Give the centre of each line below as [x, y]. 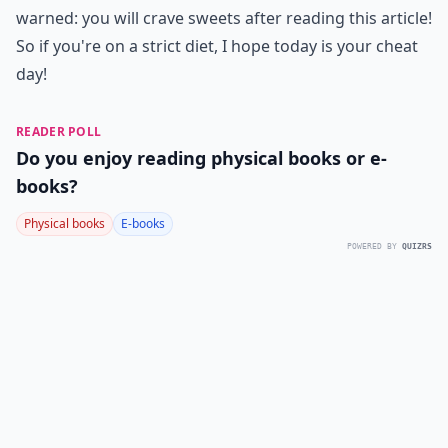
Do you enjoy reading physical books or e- [201, 158]
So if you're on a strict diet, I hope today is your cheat [217, 46]
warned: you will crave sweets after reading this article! [224, 18]
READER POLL [59, 131]
